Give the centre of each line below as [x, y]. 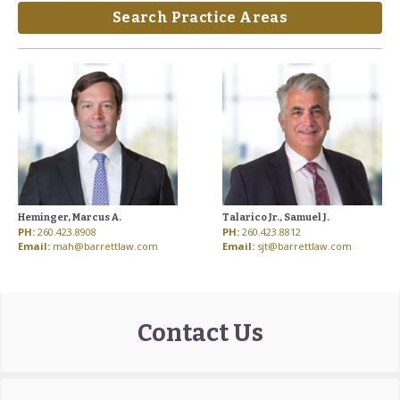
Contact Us [200, 333]
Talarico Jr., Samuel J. [276, 217]
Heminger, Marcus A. [70, 217]
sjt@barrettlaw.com [305, 246]
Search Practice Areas [200, 18]
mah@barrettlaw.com [105, 246]
